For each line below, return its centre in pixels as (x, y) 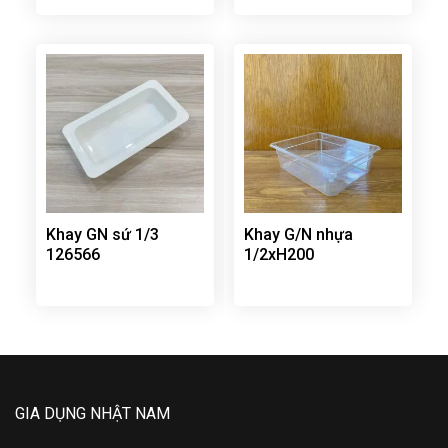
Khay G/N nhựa (298, 235)
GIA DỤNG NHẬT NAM (92, 414)
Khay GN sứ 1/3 (102, 235)
